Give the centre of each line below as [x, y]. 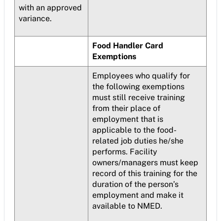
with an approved [50, 8]
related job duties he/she [138, 141]
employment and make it [138, 195]
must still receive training [139, 97]
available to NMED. [127, 206]
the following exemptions [138, 87]
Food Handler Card [128, 46]
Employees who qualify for [141, 76]
